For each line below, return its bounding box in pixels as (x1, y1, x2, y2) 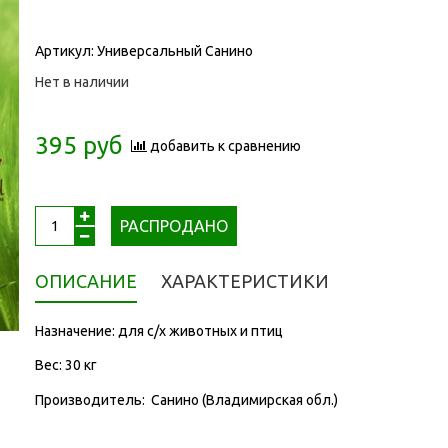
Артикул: (34, 42, 97, 59)
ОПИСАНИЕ (34, 270, 137, 291)
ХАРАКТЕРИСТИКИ (160, 270, 329, 291)
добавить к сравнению (149, 137, 301, 154)
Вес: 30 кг (34, 357, 97, 374)
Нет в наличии (34, 73, 129, 90)
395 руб (34, 132, 123, 160)
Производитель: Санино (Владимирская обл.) (34, 391, 338, 408)
